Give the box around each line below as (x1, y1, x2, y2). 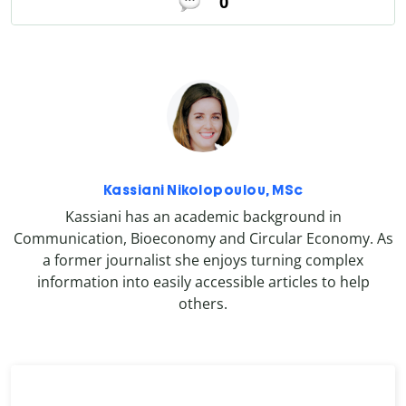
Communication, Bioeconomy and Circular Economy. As (13, 227, 393, 248)
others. (179, 293, 227, 314)
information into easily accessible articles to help (36, 271, 370, 292)
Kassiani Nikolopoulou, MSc (102, 180, 304, 198)
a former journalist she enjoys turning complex (43, 249, 363, 270)
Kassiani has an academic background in (64, 206, 342, 227)
